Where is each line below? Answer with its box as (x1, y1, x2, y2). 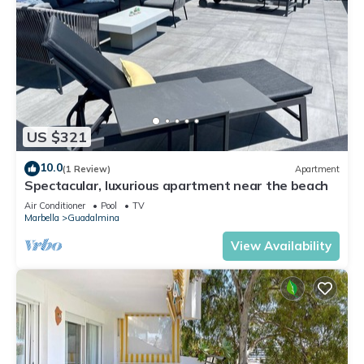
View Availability (231, 238, 331, 254)
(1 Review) (63, 162, 110, 175)
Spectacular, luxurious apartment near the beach (24, 177, 328, 194)
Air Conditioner (24, 200, 85, 212)
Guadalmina (67, 212, 119, 224)
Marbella (24, 212, 59, 224)
